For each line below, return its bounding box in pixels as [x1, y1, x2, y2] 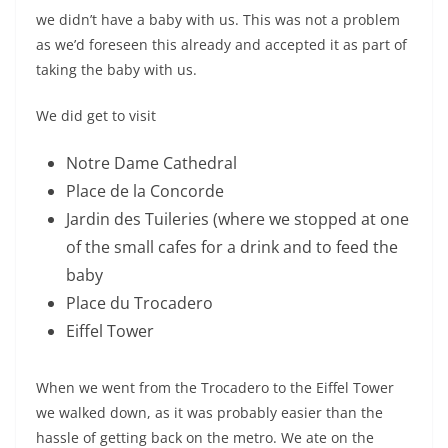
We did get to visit [36, 106, 156, 125]
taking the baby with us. [36, 60, 197, 79]
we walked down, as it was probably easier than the [36, 403, 383, 422]
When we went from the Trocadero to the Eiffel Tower [36, 378, 394, 397]
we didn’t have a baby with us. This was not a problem [36, 10, 400, 29]
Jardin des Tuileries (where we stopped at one [66, 208, 409, 230]
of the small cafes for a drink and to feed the [66, 236, 398, 258]
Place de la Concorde [66, 180, 224, 202]
